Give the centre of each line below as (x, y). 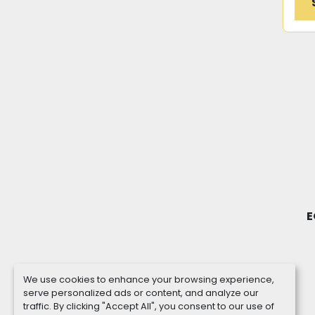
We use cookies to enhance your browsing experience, (148, 279)
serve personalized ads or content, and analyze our (141, 292)
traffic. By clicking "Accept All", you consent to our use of (148, 306)
